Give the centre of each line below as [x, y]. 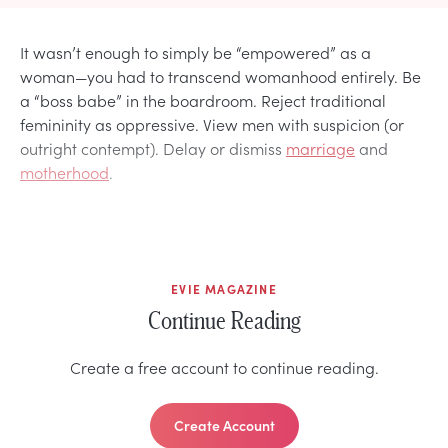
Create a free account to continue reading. [224, 366]
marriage [320, 147]
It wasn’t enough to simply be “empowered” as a [195, 51]
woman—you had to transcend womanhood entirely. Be [220, 75]
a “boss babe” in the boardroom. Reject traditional [203, 99]
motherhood [64, 171]
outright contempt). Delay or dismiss [153, 147]
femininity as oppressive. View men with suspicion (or [212, 123]
